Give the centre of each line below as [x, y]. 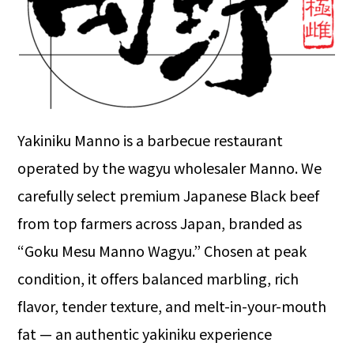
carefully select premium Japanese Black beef [169, 196]
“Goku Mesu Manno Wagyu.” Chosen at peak [162, 251]
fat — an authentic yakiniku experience [145, 334]
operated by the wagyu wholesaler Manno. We [170, 168]
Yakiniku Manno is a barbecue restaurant [151, 140]
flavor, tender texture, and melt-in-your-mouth [172, 306]
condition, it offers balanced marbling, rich [158, 279]
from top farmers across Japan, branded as [160, 223]
